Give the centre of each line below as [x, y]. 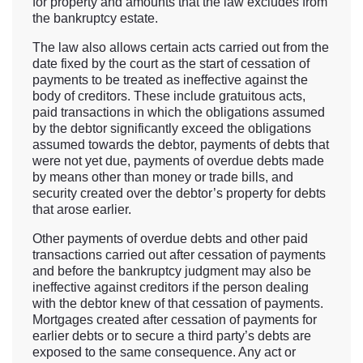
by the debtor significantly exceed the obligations [172, 129]
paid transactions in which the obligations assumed [179, 113]
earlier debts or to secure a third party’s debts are [172, 336]
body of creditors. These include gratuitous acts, [169, 96]
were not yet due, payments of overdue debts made [178, 161]
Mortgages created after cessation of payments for [175, 320]
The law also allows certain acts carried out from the [181, 48]
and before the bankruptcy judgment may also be [172, 271]
